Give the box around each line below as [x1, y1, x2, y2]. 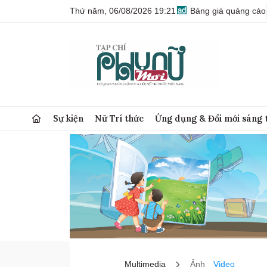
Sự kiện [53, 113, 84, 124]
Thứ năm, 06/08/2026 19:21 [70, 6, 176, 15]
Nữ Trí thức [95, 113, 144, 124]
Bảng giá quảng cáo [188, 6, 266, 15]
